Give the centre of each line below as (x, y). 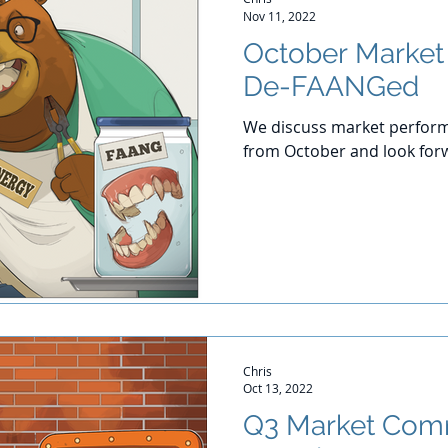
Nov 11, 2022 (279, 15)
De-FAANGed (331, 86)
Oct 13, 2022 (278, 388)
